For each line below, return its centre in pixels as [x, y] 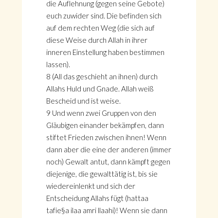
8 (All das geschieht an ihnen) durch [102, 76]
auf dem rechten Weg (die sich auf [100, 28]
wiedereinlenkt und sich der [91, 186]
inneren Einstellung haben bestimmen [105, 52]
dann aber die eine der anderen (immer [109, 149]
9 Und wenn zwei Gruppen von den [101, 113]
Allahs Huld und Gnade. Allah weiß [100, 89]
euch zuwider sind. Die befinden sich [104, 16]
